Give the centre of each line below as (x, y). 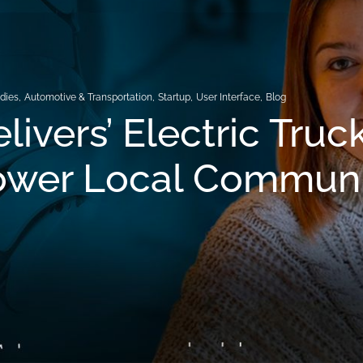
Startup (175, 97)
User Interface (228, 97)
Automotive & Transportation (89, 97)
